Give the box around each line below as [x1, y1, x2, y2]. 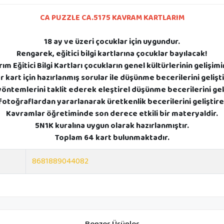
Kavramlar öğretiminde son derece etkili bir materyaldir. [6, 107, 218, 120]
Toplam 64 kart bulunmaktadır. [54, 131, 169, 144]
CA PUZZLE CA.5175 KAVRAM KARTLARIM [39, 11, 184, 24]
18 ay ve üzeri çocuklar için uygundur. [44, 35, 180, 48]
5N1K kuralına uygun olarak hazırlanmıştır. [35, 119, 189, 132]
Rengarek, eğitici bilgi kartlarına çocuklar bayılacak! [16, 47, 207, 60]
